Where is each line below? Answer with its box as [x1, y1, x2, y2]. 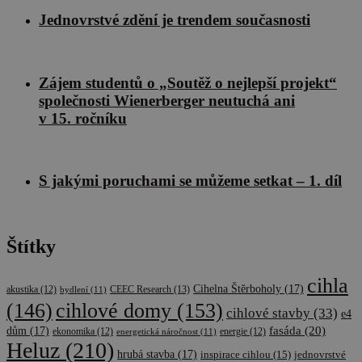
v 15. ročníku [39, 109, 127, 127]
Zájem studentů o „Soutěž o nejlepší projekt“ [39, 74, 337, 91]
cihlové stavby [226, 305, 310, 321]
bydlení [60, 284, 88, 294]
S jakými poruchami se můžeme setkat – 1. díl [39, 172, 342, 190]
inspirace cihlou [200, 348, 271, 360]
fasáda [269, 323, 301, 337]
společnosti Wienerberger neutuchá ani [39, 91, 295, 109]
